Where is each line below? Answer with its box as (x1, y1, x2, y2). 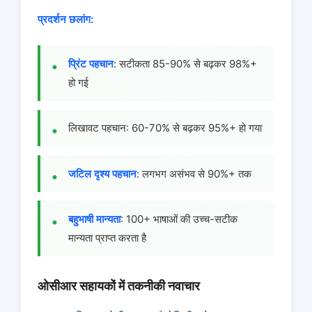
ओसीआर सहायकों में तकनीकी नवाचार (38, 278, 200, 293)
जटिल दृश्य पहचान (68, 166, 136, 180)
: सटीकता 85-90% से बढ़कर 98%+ (114, 57, 257, 70)
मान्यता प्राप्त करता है (68, 231, 146, 245)
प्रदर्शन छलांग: (38, 13, 93, 26)
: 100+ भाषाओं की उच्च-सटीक (120, 212, 237, 226)
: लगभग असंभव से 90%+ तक (136, 166, 251, 180)
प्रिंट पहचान (68, 57, 114, 70)
